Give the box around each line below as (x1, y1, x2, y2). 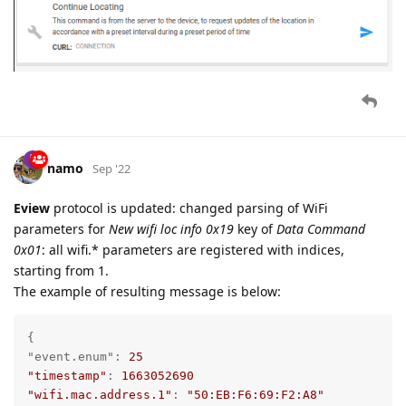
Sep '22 (92, 160, 130, 178)
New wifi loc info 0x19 (109, 220, 234, 238)
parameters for (14, 220, 109, 238)
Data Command (276, 220, 365, 238)
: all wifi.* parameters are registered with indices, (42, 241, 344, 259)
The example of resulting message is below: (14, 283, 281, 301)
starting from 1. (14, 262, 109, 280)
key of (234, 220, 276, 238)
